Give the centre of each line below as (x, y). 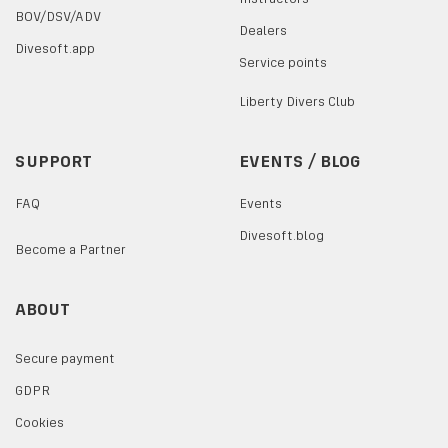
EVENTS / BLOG (300, 160)
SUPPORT (53, 160)
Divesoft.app (59, 48)
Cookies (43, 422)
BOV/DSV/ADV (62, 16)
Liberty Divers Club (300, 101)
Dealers (267, 30)
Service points (287, 62)
